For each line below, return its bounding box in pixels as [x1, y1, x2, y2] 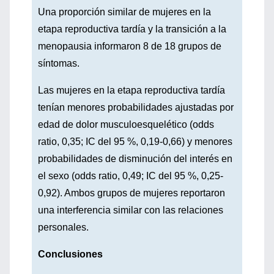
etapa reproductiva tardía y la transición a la [38, 24, 226, 34]
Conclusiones [38, 249, 103, 259]
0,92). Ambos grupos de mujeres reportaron [38, 188, 225, 198]
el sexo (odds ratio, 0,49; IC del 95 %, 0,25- [38, 171, 223, 181]
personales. [38, 222, 89, 232]
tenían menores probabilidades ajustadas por [38, 102, 234, 113]
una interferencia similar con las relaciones [38, 205, 223, 215]
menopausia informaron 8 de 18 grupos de [38, 41, 221, 51]
